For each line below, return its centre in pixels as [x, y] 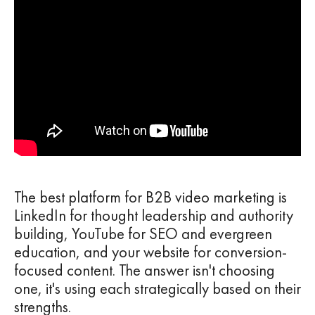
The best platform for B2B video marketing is [150, 198]
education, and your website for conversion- [150, 252]
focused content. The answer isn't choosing [144, 271]
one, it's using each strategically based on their [157, 289]
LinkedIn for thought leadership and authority [154, 216]
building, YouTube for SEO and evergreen [143, 234]
